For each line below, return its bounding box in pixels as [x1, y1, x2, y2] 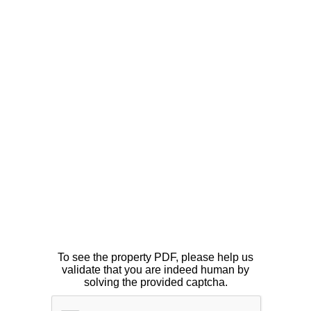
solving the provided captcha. [83, 276, 228, 288]
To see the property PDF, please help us [58, 251, 253, 263]
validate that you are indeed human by [62, 263, 249, 276]
